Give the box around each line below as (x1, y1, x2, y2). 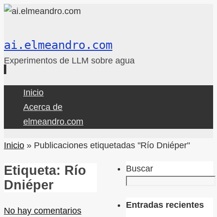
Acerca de (23, 102, 62, 112)
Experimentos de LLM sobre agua (4, 56, 135, 65)
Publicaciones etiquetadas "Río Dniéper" (34, 140, 190, 150)
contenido (3, 116, 41, 126)
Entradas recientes (126, 200, 204, 210)
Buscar (126, 164, 153, 173)
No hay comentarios (4, 205, 81, 216)
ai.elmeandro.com (4, 38, 112, 52)
